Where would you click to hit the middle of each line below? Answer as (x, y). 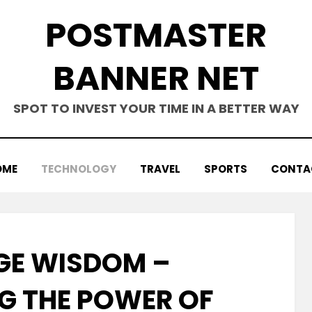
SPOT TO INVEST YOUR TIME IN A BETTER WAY (156, 108)
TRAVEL (160, 169)
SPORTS (226, 169)
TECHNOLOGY (79, 169)
